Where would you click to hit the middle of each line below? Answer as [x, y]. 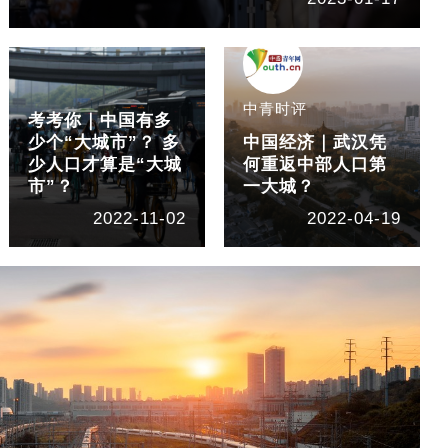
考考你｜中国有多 [100, 120]
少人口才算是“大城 [105, 164]
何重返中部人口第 [314, 164]
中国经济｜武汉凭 [314, 142]
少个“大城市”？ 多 [104, 142]
